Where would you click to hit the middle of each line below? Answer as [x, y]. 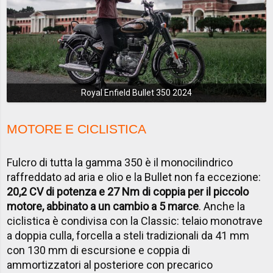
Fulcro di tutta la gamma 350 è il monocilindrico [120, 162]
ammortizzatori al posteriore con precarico [110, 264]
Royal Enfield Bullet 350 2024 [136, 93]
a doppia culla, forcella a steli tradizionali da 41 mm [128, 235]
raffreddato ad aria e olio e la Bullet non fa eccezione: [134, 177]
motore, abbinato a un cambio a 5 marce [103, 206]
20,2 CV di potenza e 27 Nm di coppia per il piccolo [128, 191]
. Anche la [222, 206]
